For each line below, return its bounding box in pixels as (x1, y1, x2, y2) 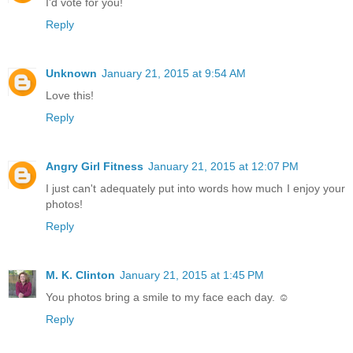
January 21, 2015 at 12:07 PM (148, 160, 299, 173)
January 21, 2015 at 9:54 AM (102, 67, 246, 80)
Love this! (46, 89, 94, 102)
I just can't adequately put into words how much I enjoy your (46, 182, 345, 195)
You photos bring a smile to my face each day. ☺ (46, 291, 289, 304)
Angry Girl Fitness (46, 160, 143, 173)
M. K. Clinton (46, 269, 115, 282)
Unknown (46, 67, 97, 80)
